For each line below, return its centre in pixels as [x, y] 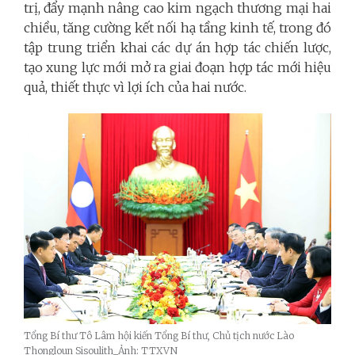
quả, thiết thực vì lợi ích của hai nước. [135, 87]
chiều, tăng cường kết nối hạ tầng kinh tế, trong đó [177, 27]
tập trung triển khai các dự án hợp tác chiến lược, [177, 47]
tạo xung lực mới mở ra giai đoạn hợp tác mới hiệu [177, 67]
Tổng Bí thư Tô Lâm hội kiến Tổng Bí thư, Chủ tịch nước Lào [159, 336]
